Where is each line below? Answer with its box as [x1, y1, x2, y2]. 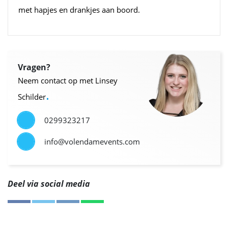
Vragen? [18, 61, 50, 73]
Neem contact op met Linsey [18, 75, 118, 85]
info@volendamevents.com [44, 136, 140, 147]
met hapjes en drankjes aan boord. [18, 4, 142, 15]
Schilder [18, 91, 46, 102]
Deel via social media [8, 178, 90, 189]
